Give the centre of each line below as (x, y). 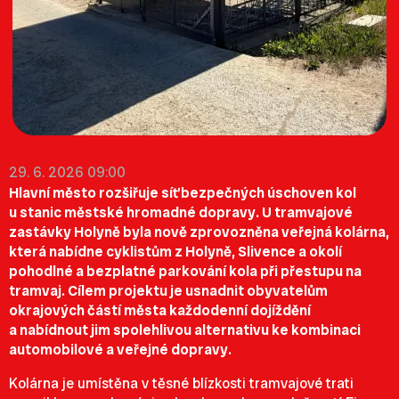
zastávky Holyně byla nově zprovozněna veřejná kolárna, (199, 232)
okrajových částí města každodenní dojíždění (160, 310)
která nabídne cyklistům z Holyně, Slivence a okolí (175, 252)
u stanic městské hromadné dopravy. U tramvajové (181, 212)
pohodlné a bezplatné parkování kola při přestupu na (185, 271)
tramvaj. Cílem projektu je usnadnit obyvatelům (168, 291)
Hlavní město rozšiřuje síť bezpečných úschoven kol (183, 193)
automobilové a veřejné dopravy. (120, 350)
